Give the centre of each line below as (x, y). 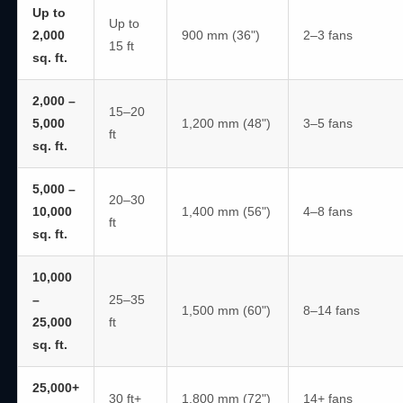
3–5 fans (328, 123)
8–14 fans (332, 310)
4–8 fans (328, 211)
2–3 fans (328, 35)
